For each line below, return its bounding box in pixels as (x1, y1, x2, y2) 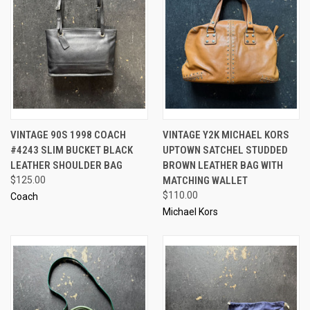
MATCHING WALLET (162, 174, 248, 187)
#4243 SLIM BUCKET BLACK (10, 143, 133, 156)
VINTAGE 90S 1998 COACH (10, 128, 126, 141)
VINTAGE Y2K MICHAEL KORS (162, 128, 289, 141)
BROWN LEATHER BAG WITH (162, 158, 283, 172)
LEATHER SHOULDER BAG (10, 158, 122, 172)
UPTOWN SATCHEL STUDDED (162, 143, 288, 156)
